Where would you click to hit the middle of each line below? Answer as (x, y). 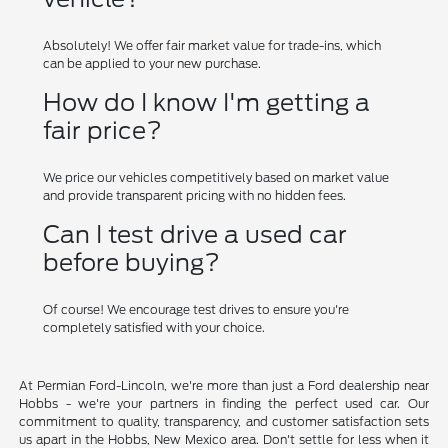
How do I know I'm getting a (207, 103)
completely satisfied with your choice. (154, 328)
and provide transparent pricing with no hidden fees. (195, 196)
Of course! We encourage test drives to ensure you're (196, 310)
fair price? (103, 131)
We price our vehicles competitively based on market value (216, 178)
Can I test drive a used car (195, 235)
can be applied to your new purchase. (152, 64)
